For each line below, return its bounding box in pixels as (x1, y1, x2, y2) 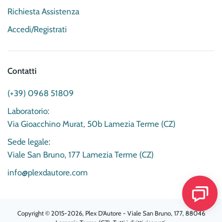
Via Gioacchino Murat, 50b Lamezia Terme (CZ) (7, 119, 175, 129)
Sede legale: (7, 137, 51, 147)
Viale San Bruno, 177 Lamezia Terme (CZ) (7, 150, 154, 160)
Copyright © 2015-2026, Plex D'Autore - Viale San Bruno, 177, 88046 (17, 209, 205, 217)
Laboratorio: (7, 106, 50, 116)
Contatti (7, 66, 37, 76)
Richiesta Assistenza (7, 6, 79, 16)
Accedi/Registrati (7, 24, 67, 34)
